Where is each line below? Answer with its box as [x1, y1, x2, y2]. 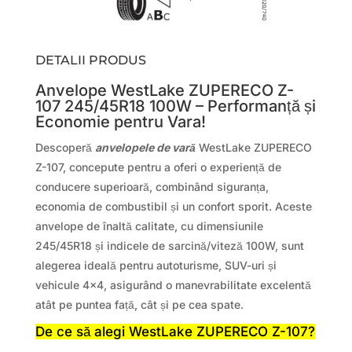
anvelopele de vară [94, 140, 196, 154]
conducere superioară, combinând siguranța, [35, 179, 269, 193]
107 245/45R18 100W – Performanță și [35, 96, 316, 115]
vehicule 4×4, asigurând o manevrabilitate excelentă [35, 277, 311, 291]
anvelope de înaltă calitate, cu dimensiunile [35, 218, 263, 233]
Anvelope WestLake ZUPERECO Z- [35, 80, 294, 100]
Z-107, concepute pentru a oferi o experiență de [35, 159, 281, 174]
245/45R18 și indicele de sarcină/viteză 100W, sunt [35, 238, 304, 252]
